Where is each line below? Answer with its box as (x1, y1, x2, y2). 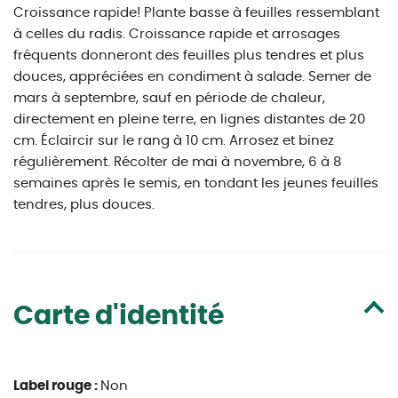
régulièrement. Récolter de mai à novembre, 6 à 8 (13, 155, 341, 169)
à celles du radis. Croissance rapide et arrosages (13, 28, 340, 41)
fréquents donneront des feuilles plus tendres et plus (13, 49, 364, 62)
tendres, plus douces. (13, 198, 155, 211)
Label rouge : (13, 379, 100, 393)
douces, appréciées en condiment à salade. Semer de (13, 70, 371, 84)
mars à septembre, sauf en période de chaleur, (13, 92, 325, 105)
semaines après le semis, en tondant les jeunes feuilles (13, 177, 378, 190)
